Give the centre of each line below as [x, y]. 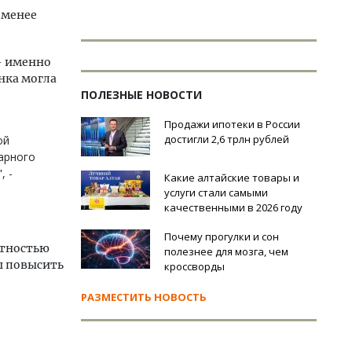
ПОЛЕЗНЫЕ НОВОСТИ [141, 95]
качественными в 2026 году [233, 207]
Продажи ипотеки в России [232, 124]
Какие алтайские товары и [232, 178]
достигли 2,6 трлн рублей [227, 139]
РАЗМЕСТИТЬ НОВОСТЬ [144, 297]
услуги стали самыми [216, 192]
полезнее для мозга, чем [226, 251]
